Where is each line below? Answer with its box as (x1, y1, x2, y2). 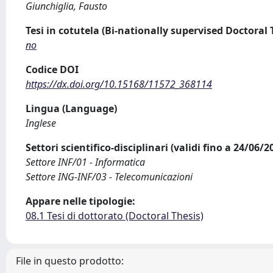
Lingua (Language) (26, 102, 117, 115)
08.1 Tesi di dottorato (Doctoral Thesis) (26, 209, 204, 222)
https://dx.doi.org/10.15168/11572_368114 (26, 77, 212, 91)
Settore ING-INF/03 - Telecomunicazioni (26, 170, 193, 183)
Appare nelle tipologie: (26, 194, 135, 208)
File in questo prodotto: (16, 254, 124, 268)
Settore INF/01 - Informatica (26, 155, 145, 169)
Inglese (26, 116, 56, 130)
